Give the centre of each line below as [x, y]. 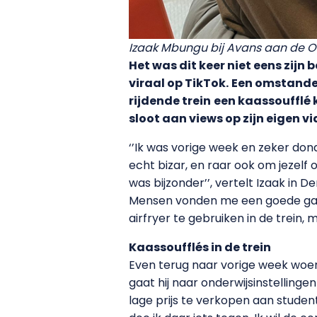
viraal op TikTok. [179, 83]
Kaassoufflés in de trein [200, 247]
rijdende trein [170, 100]
